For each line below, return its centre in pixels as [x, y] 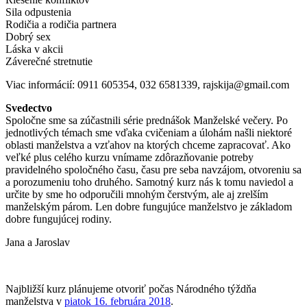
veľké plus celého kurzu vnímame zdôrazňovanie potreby [130, 157]
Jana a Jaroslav [38, 242]
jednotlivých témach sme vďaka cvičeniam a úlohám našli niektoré [149, 132]
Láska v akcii [34, 49]
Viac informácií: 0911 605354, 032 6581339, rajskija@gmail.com [147, 84]
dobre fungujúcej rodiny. [59, 219]
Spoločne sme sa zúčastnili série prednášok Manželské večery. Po [147, 120]
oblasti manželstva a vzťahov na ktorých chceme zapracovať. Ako [148, 145]
